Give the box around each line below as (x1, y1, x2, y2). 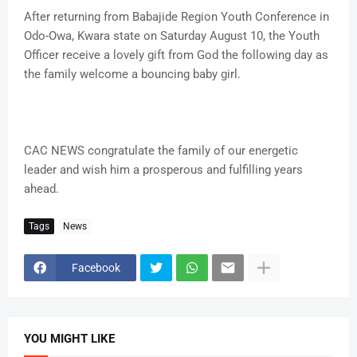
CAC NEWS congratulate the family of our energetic (24, 143, 298, 159)
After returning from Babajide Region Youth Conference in (24, 10, 329, 25)
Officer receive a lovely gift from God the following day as (24, 48, 328, 63)
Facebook (72, 261, 120, 274)
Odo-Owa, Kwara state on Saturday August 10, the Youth (24, 29, 320, 44)
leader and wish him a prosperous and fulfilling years (24, 163, 303, 178)
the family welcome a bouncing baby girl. (24, 67, 241, 82)
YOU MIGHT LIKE (24, 331, 115, 347)
